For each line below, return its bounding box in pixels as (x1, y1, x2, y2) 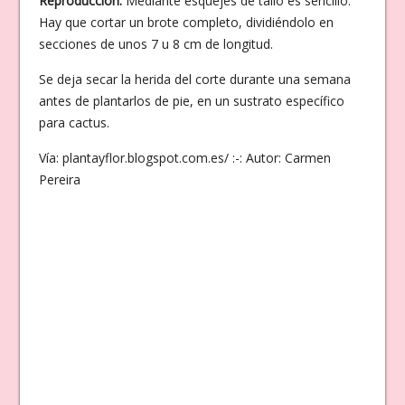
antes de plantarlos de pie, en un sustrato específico (38, 91, 344, 109)
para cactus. (38, 113, 109, 131)
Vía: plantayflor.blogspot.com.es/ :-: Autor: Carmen (38, 148, 331, 166)
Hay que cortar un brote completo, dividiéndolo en (38, 13, 334, 31)
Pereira (38, 170, 80, 188)
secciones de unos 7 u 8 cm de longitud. (38, 34, 273, 52)
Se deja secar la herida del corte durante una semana (38, 70, 351, 88)
